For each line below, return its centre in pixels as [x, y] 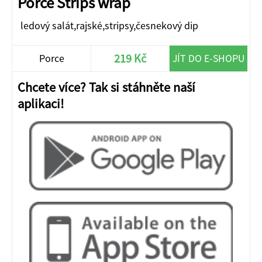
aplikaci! [41, 103]
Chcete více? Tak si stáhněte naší [107, 87]
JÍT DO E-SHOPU [209, 58]
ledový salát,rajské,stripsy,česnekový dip [109, 26]
